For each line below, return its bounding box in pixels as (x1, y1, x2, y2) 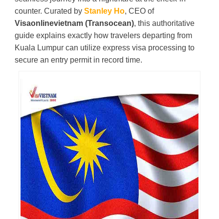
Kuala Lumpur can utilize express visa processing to (15, 43, 195, 52)
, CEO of (125, 6, 154, 15)
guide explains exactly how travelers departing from (15, 31, 192, 40)
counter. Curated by (15, 6, 84, 15)
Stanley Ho (84, 6, 125, 15)
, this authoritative (134, 19, 195, 27)
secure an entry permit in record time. (15, 55, 142, 64)
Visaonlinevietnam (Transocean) (15, 19, 134, 27)
